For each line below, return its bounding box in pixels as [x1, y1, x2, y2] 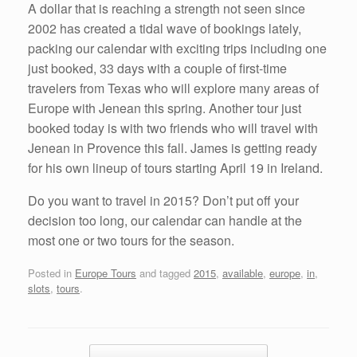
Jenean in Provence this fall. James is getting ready [28, 138, 317, 157]
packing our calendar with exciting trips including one [28, 38, 327, 57]
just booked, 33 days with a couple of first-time [28, 58, 287, 77]
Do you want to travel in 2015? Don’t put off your [28, 190, 299, 210]
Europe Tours [75, 265, 136, 281]
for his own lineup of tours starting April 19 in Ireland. [28, 158, 323, 177]
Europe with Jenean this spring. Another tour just [28, 98, 301, 117]
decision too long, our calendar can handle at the [28, 210, 302, 229]
